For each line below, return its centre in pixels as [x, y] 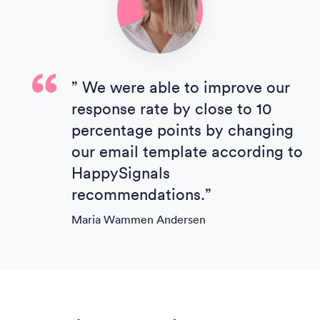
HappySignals [121, 173]
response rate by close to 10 [172, 109]
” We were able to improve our [181, 87]
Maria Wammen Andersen [139, 220]
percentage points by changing [182, 130]
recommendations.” [141, 195]
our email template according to [187, 152]
